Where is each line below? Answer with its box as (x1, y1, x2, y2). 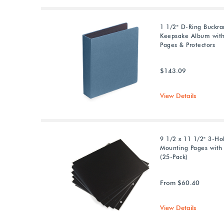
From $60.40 (160, 178, 200, 186)
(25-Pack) (160, 153, 188, 160)
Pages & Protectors (160, 41, 215, 48)
